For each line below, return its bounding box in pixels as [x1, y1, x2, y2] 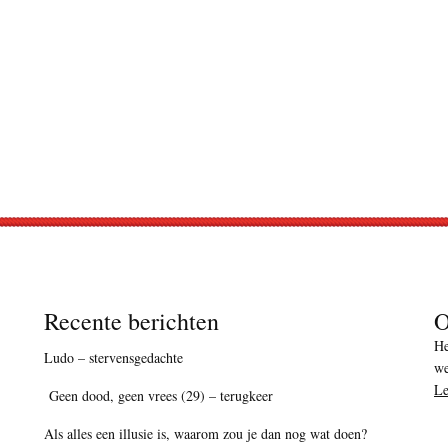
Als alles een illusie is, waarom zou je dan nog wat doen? [44, 424, 367, 444]
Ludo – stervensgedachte [44, 348, 183, 368]
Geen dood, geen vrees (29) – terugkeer [44, 386, 273, 406]
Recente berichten [44, 305, 219, 338]
